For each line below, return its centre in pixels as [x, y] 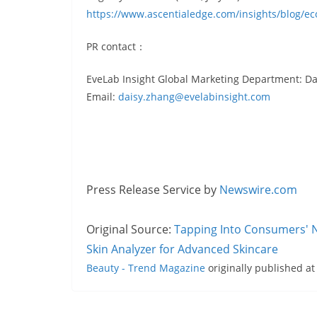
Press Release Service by [153, 190]
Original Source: [130, 230]
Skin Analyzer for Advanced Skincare [184, 249]
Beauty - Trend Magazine [146, 268]
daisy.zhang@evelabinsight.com [194, 97]
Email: [102, 97]
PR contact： [116, 47]
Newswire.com [258, 190]
